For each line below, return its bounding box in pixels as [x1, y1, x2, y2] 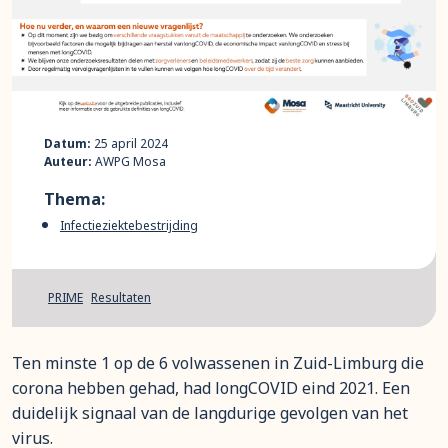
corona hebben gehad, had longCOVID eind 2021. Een [12, 377, 410, 399]
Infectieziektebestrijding [60, 217, 198, 234]
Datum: [44, 135, 91, 152]
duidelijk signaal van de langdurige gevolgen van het [12, 402, 408, 424]
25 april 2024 [91, 135, 168, 152]
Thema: [44, 188, 105, 210]
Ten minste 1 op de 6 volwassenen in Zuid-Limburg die [12, 352, 424, 374]
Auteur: [44, 153, 92, 170]
